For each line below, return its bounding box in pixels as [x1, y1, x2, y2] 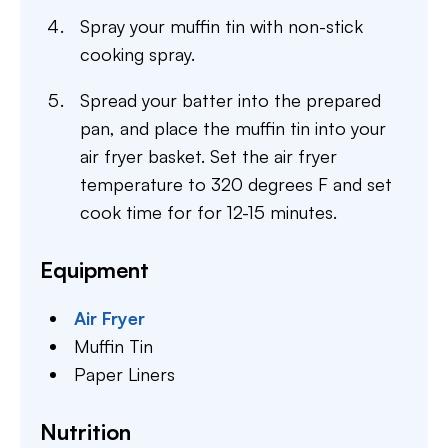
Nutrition [40, 418, 131, 445]
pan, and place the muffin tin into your [80, 117, 386, 139]
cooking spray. [80, 43, 195, 65]
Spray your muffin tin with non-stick [80, 15, 363, 37]
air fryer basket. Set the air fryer [80, 145, 337, 167]
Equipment [40, 256, 149, 283]
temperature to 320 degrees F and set [80, 173, 392, 195]
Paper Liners [74, 363, 176, 385]
